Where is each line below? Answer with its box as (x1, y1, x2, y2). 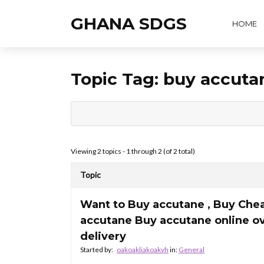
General (179, 245, 204, 254)
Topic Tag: (71, 69, 163, 89)
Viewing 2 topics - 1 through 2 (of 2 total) (71, 147, 195, 156)
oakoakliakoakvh (117, 245, 169, 254)
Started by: (80, 245, 114, 254)
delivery (80, 230, 126, 243)
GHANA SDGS (71, 14, 187, 34)
